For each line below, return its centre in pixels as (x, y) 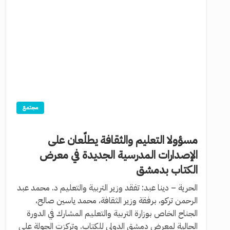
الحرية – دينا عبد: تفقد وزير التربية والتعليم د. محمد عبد (107, 188)
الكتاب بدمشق (167, 170)
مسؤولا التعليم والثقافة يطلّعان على (123, 140)
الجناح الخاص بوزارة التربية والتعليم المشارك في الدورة (112, 213)
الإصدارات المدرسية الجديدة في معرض (119, 155)
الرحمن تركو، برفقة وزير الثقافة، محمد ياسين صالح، (117, 200)
